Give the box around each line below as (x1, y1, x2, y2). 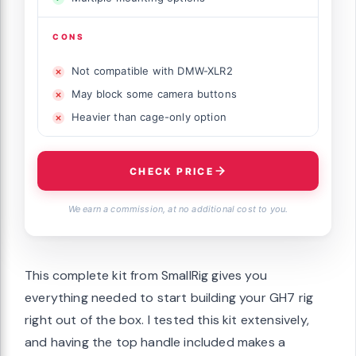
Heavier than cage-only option (72, 110, 226, 124)
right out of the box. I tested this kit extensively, (25, 311, 309, 329)
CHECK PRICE (129, 164, 215, 177)
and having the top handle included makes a (25, 334, 286, 351)
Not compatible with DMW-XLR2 (72, 64, 233, 78)
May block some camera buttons (72, 87, 237, 101)
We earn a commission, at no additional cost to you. (68, 203, 288, 215)
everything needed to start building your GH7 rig (25, 289, 314, 307)
